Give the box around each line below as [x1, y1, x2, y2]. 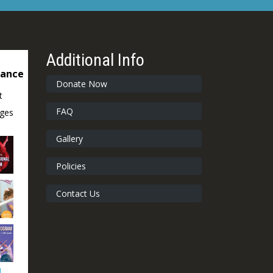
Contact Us [55, 188, 100, 200]
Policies [55, 160, 86, 172]
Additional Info [46, 50, 144, 71]
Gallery [55, 133, 83, 145]
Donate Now [55, 78, 107, 90]
